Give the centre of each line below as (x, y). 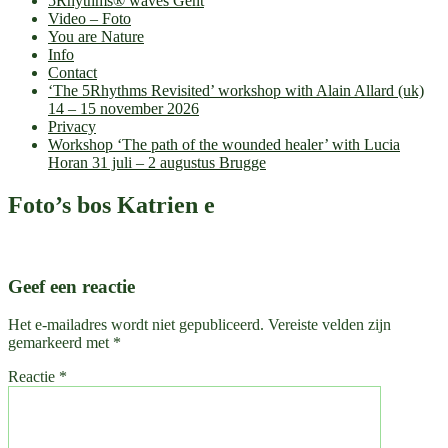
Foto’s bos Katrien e (111, 204)
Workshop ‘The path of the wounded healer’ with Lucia (224, 144)
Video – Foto (89, 18)
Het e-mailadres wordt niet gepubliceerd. (136, 325)
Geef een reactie (71, 286)
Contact (72, 72)
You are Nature (96, 36)
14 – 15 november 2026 (123, 108)
